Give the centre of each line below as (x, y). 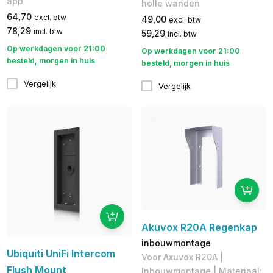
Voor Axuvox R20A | (182, 257)
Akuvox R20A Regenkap (199, 228)
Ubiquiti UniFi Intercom (61, 254)
